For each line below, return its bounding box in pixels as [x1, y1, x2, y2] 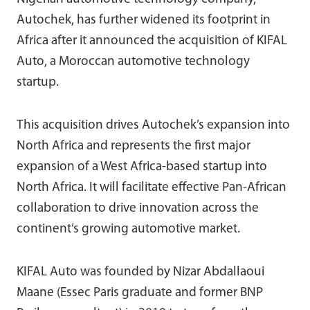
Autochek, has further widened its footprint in [17, 13, 271, 27]
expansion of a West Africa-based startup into [17, 160, 267, 174]
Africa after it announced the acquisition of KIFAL [17, 34, 287, 48]
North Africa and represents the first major [17, 139, 250, 153]
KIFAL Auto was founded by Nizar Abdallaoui [17, 265, 264, 279]
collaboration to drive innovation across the [17, 201, 259, 215]
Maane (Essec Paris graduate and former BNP [17, 286, 263, 300]
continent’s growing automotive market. [17, 222, 240, 236]
